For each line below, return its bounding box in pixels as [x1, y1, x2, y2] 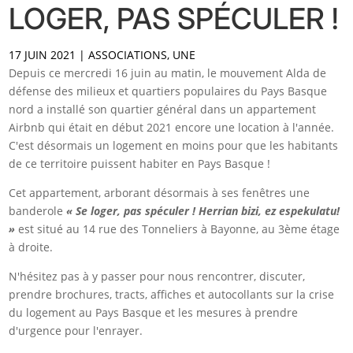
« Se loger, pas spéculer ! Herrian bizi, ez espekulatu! [63, 203, 340, 218]
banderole [9, 203, 64, 218]
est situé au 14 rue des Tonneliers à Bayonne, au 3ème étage [18, 221, 340, 236]
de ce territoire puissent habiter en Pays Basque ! [9, 155, 271, 171]
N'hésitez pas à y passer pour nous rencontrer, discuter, [9, 268, 306, 284]
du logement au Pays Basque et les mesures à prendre [9, 304, 299, 320]
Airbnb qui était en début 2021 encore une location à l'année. [9, 119, 335, 135]
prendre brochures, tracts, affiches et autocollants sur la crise [9, 286, 335, 302]
